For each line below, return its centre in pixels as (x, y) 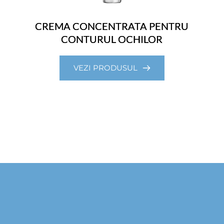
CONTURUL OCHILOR (112, 39)
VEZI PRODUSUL (105, 68)
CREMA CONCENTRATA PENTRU (112, 26)
